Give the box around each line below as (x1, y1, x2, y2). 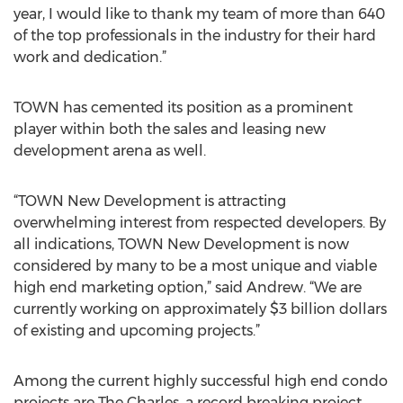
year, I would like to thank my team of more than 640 (13, 5, 385, 22)
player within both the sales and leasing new (13, 121, 326, 138)
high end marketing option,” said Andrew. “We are (13, 279, 362, 296)
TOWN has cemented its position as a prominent (13, 99, 353, 116)
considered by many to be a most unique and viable (13, 257, 377, 274)
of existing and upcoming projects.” (13, 322, 260, 339)
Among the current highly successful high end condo (13, 372, 388, 390)
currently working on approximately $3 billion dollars (13, 300, 387, 318)
